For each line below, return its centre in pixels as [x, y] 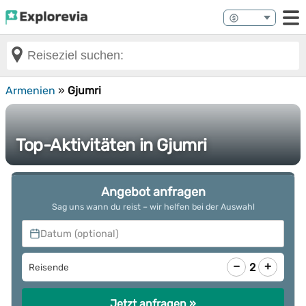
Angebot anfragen [153, 192]
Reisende [49, 267]
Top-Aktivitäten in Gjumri [111, 145]
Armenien [30, 91]
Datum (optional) [80, 234]
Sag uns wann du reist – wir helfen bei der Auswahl [153, 207]
